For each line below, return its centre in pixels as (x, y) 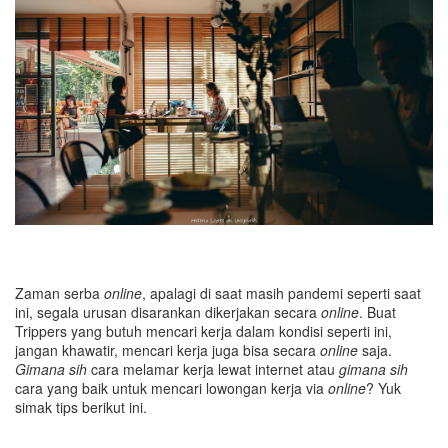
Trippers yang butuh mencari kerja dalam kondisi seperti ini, (203, 330)
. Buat (377, 311)
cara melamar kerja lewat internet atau (213, 368)
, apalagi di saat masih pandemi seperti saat (281, 292)
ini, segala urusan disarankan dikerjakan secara (168, 311)
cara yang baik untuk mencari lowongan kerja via (171, 387)
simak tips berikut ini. (81, 406)
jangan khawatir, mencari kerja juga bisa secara (167, 349)
